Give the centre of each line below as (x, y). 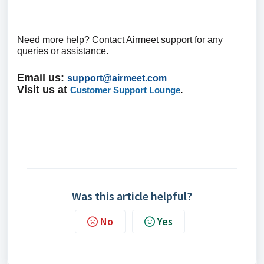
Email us (39, 77)
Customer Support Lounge (125, 90)
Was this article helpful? (132, 196)
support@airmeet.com (117, 78)
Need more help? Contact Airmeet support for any (120, 39)
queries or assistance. (63, 51)
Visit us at (42, 89)
